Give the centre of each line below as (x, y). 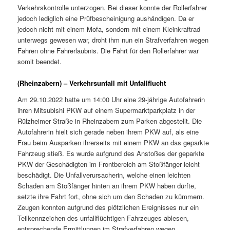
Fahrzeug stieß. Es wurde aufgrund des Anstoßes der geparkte (111, 153)
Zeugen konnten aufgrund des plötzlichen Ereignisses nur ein (108, 207)
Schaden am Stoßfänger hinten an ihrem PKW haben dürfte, (107, 185)
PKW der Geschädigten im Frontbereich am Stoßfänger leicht (109, 164)
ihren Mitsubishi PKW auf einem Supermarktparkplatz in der (107, 110)
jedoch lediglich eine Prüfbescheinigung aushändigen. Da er (106, 18)
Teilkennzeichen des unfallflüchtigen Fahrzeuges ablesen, (103, 218)
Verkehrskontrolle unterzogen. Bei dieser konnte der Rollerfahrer (112, 7)
